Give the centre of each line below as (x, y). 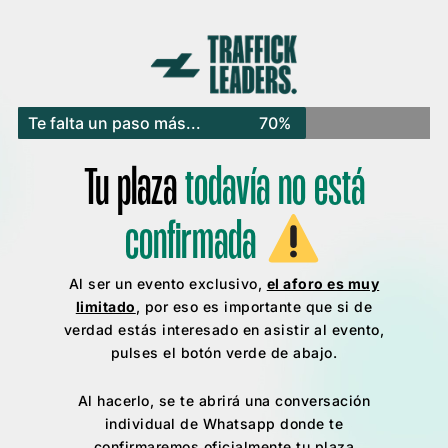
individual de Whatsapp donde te (224, 423)
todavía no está (274, 190)
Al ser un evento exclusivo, (167, 284)
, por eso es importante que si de (254, 307)
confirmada (195, 245)
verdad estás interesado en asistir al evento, (224, 330)
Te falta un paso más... (114, 122)
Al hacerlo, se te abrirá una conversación (224, 400)
